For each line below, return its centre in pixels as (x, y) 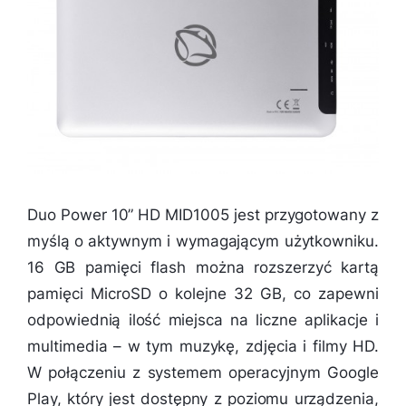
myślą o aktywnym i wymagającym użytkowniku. (203, 242)
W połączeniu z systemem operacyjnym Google (203, 373)
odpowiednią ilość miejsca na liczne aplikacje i (203, 320)
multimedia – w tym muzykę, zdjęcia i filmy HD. (203, 347)
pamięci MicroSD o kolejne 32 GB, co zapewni (203, 294)
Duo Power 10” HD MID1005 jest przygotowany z (203, 215)
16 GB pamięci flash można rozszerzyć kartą (203, 268)
